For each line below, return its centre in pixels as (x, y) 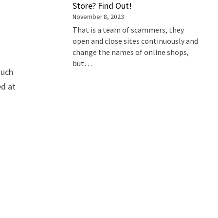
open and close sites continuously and (136, 41)
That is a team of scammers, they (128, 30)
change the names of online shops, (131, 53)
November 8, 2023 (99, 17)
